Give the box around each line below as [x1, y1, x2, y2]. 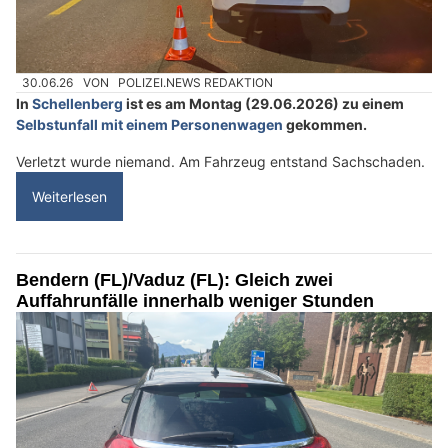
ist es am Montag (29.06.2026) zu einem [123, 95, 404, 113]
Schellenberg [32, 95, 123, 113]
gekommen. [283, 116, 367, 134]
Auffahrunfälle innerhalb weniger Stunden [16, 291, 374, 312]
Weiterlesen [32, 188, 107, 206]
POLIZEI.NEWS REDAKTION [118, 74, 274, 90]
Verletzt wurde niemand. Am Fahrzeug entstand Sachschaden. [16, 153, 425, 171]
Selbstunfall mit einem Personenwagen [16, 116, 283, 134]
